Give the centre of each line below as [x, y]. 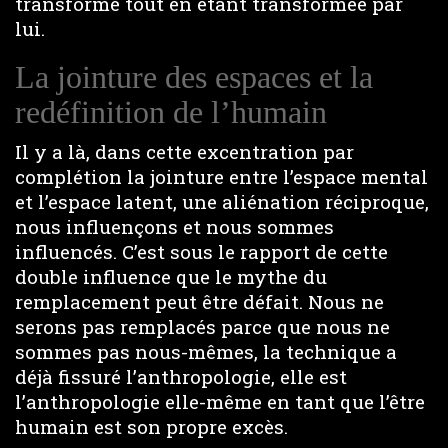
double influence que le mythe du [171, 276]
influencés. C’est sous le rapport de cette [201, 251]
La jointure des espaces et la [194, 76]
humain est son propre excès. [151, 426]
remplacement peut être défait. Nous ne [199, 301]
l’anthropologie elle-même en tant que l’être [220, 401]
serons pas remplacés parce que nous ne [202, 326]
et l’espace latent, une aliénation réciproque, [222, 201]
